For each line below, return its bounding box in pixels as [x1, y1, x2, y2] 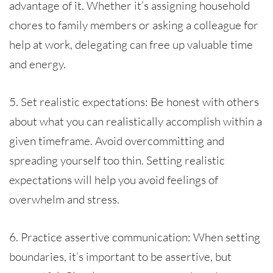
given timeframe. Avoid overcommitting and [9, 133, 224, 148]
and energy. [9, 56, 66, 71]
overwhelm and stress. [9, 191, 119, 207]
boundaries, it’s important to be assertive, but [9, 249, 232, 264]
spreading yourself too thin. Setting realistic [9, 152, 225, 168]
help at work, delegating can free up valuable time [9, 37, 253, 52]
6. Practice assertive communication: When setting [9, 229, 260, 244]
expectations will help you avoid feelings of [9, 172, 218, 187]
